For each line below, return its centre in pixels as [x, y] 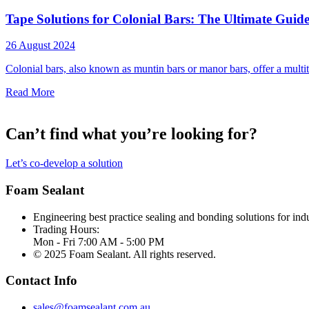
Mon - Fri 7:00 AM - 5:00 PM [99, 241]
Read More [30, 92]
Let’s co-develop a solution [64, 163]
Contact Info [41, 281]
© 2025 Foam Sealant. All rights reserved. [124, 254]
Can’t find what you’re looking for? [131, 134]
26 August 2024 [40, 46]
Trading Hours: [66, 229]
